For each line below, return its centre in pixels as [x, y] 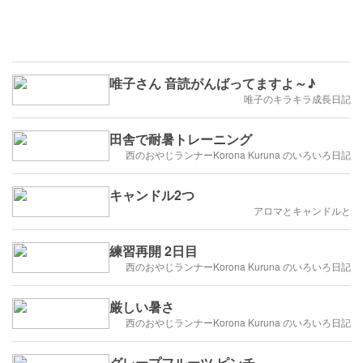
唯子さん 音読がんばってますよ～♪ [213, 83]
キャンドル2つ [152, 195]
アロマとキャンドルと [302, 211]
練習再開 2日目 [154, 251]
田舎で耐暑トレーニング [181, 139]
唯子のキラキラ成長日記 [297, 99]
